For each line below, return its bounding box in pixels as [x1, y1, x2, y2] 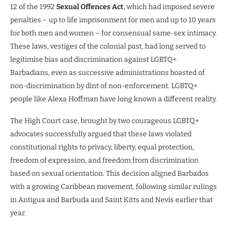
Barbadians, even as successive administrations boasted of [10, 68, 205, 78]
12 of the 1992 [10, 3, 56, 12]
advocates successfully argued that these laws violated [10, 130, 192, 139]
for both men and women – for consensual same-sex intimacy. [10, 29, 217, 38]
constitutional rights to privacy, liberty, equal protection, [10, 143, 194, 152]
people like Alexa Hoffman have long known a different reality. [10, 95, 217, 104]
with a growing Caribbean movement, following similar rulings [10, 182, 217, 192]
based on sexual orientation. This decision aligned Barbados [10, 169, 209, 178]
